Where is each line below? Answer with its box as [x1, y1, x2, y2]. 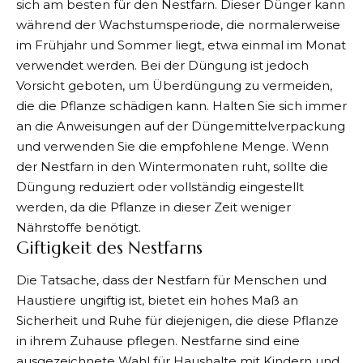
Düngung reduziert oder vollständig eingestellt [16, 178, 304, 194]
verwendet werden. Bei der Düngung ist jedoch [16, 57, 309, 73]
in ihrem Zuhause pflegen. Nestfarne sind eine [16, 333, 300, 349]
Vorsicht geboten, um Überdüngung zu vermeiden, [16, 77, 332, 93]
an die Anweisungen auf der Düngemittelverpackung [16, 117, 345, 134]
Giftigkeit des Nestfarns [16, 237, 203, 258]
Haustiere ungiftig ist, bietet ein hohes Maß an [16, 293, 298, 309]
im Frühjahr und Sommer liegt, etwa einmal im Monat [16, 36, 346, 53]
